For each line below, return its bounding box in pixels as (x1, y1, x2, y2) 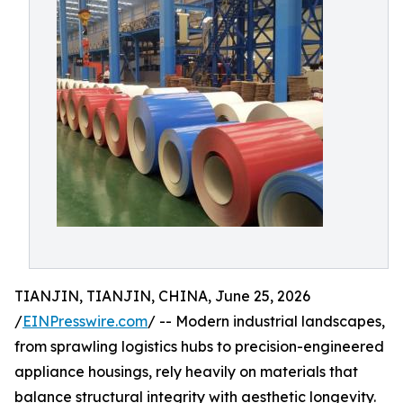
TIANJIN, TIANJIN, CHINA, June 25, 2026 (14, 287, 310, 305)
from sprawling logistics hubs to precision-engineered (14, 337, 384, 355)
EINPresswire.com (22, 312, 148, 330)
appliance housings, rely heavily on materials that (14, 363, 358, 381)
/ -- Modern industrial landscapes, (148, 312, 385, 330)
